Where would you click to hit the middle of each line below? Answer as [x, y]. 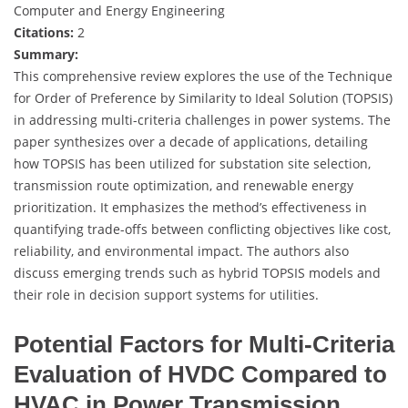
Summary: [46, 54]
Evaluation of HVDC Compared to [200, 374]
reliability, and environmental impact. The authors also [181, 250]
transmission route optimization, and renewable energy [184, 185]
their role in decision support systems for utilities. [166, 294]
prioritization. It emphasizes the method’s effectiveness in [190, 207]
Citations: [44, 32]
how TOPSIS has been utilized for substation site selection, [192, 163]
